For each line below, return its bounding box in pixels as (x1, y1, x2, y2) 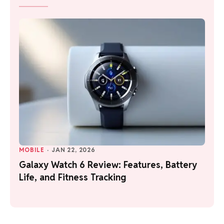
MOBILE (19, 146, 45, 154)
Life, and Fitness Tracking (19, 171, 126, 183)
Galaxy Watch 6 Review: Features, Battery (19, 159, 197, 171)
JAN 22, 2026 (51, 146, 95, 154)
